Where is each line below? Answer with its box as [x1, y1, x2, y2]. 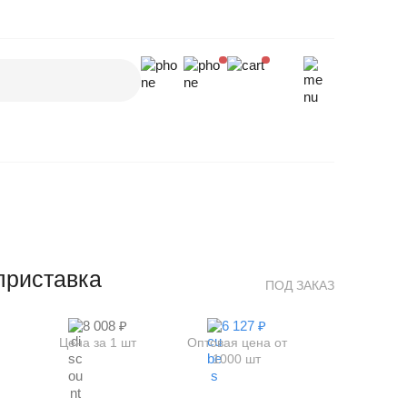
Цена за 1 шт [59, 334, 137, 350]
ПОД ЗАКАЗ [265, 278, 334, 293]
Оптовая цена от [186, 334, 287, 350]
